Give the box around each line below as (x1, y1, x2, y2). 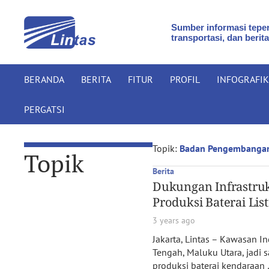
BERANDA (24, 73, 64, 85)
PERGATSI (24, 103, 65, 115)
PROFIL (170, 73, 200, 85)
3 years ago (153, 215, 195, 226)
